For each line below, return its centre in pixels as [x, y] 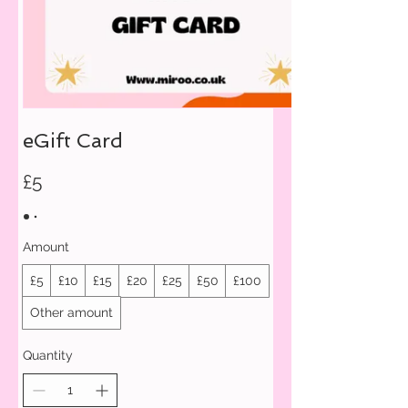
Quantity [48, 355]
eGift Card [73, 140]
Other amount [71, 312]
